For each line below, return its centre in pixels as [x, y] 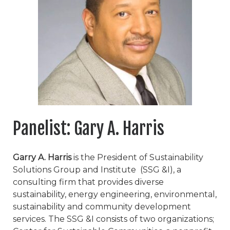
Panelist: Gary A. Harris [89, 129]
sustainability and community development [102, 207]
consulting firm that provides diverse [88, 182]
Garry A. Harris [42, 157]
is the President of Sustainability [137, 157]
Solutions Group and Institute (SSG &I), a [97, 170]
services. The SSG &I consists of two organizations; [113, 219]
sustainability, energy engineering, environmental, [115, 194]
